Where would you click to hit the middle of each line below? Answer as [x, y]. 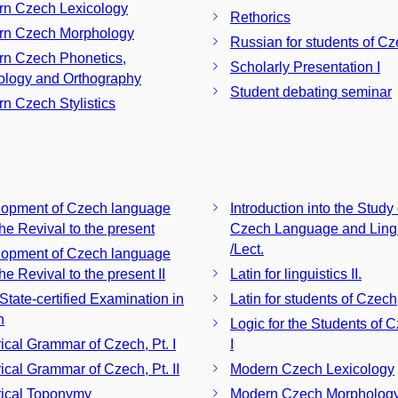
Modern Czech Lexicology [312, 369]
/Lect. [247, 249]
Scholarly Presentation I [305, 67]
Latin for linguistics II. [296, 274]
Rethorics [260, 17]
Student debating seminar [311, 92]
